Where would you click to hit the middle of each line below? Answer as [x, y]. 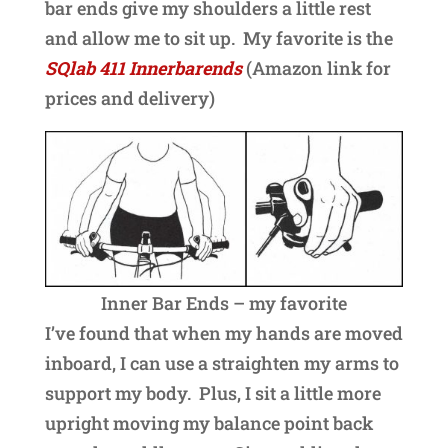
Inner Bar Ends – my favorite [223, 302]
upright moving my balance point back [208, 422]
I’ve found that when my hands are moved [223, 332]
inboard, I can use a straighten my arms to [221, 362]
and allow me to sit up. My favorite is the [218, 37]
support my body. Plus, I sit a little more [212, 392]
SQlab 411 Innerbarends [145, 67]
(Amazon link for [318, 67]
